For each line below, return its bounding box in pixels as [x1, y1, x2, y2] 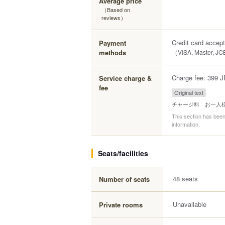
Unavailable [173, 199, 206, 209]
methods [99, 48, 126, 57]
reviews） [101, 14, 126, 22]
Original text [174, 88, 203, 96]
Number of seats [99, 174, 150, 184]
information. [172, 120, 200, 128]
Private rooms [99, 200, 143, 209]
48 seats [173, 174, 198, 183]
